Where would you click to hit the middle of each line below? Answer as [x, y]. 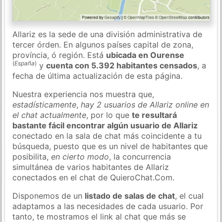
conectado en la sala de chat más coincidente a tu [107, 136]
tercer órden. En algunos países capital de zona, [103, 44]
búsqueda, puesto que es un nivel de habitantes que [110, 146]
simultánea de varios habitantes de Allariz [91, 167]
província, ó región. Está [59, 55]
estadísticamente [45, 104]
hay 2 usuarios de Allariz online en [145, 104]
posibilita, [32, 156]
